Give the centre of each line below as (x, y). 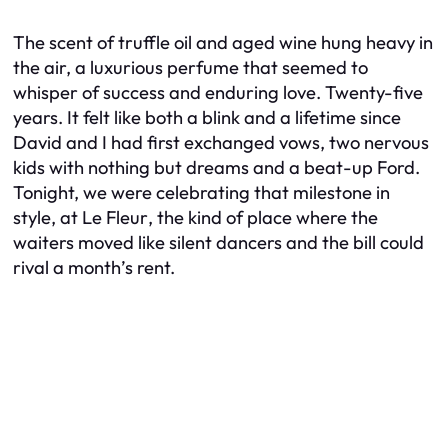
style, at (47, 217)
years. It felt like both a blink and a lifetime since (207, 117)
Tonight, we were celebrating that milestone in (201, 192)
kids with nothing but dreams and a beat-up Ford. (216, 167)
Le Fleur (115, 217)
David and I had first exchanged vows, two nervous (221, 142)
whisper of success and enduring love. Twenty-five (218, 92)
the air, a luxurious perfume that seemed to (190, 67)
